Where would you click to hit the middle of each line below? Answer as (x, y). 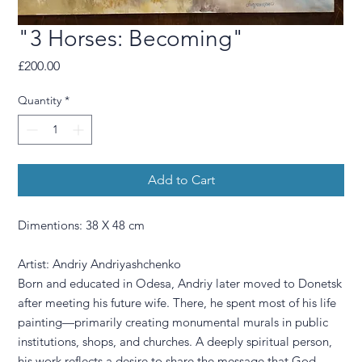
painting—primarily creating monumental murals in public (173, 322)
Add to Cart (181, 180)
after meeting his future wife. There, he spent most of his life (177, 303)
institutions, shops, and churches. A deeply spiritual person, (175, 341)
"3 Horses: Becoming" (131, 38)
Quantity (40, 100)
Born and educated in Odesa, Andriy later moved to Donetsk (180, 283)
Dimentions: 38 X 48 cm (82, 225)
